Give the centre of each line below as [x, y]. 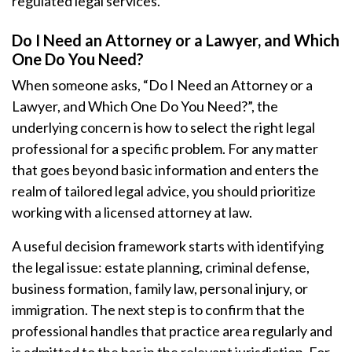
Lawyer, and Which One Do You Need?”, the [145, 106]
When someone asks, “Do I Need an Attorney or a [162, 85]
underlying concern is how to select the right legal [163, 127]
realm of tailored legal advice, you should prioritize [164, 191]
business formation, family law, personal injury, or [160, 288]
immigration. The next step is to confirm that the [158, 310]
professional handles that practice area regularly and [172, 331]
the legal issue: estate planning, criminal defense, [161, 267]
